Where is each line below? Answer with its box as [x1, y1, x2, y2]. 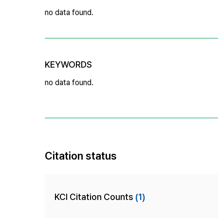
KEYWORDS [45, 59, 92, 70]
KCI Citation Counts [54, 191, 135, 202]
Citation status [45, 149, 117, 162]
